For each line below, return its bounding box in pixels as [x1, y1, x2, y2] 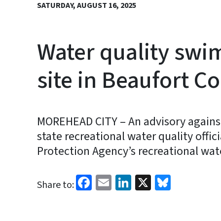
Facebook [92, 170, 155, 193]
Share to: [37, 178, 74, 192]
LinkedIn [131, 170, 189, 193]
